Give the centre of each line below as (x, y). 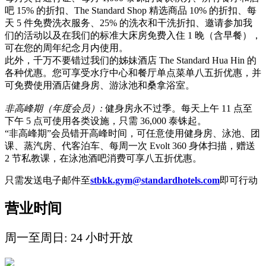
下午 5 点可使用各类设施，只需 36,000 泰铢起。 (106, 121)
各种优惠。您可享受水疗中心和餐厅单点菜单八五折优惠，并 (133, 72)
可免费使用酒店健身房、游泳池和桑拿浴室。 (100, 85)
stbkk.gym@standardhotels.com (155, 180)
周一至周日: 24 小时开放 (69, 237)
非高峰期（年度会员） (52, 108)
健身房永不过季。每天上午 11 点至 (179, 108)
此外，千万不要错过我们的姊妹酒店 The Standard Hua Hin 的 (131, 60)
